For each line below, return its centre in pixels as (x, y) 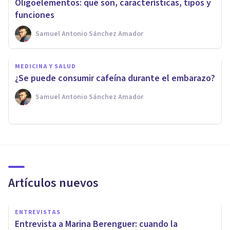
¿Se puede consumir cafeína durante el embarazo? (115, 78)
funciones (35, 15)
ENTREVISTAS (38, 212)
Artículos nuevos (53, 183)
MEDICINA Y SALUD (45, 66)
